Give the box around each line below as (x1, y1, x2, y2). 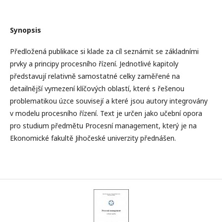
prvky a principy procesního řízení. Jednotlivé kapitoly (10, 59, 178, 68)
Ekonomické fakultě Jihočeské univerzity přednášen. (10, 133, 176, 143)
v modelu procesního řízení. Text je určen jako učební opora (10, 109, 202, 118)
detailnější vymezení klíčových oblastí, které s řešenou (10, 84, 184, 93)
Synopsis (10, 25, 41, 35)
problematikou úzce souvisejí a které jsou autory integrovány (10, 96, 208, 106)
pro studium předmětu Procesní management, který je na (10, 121, 197, 130)
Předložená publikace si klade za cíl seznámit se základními (10, 47, 199, 56)
